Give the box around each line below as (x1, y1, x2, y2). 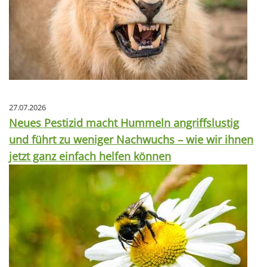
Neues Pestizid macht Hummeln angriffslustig (9, 115, 239, 130)
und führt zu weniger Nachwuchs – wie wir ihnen (9, 132, 253, 147)
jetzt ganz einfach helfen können (9, 148, 171, 163)
